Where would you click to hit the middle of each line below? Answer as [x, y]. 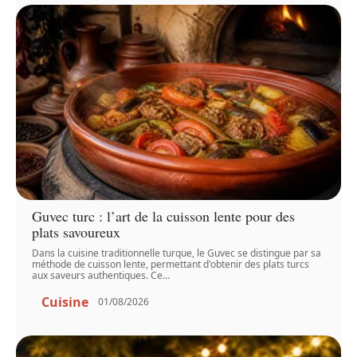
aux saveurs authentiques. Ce [98, 275]
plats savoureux [76, 231]
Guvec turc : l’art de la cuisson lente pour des [164, 216]
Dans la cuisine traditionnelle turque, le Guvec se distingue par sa [177, 253]
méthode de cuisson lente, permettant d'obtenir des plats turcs [171, 264]
